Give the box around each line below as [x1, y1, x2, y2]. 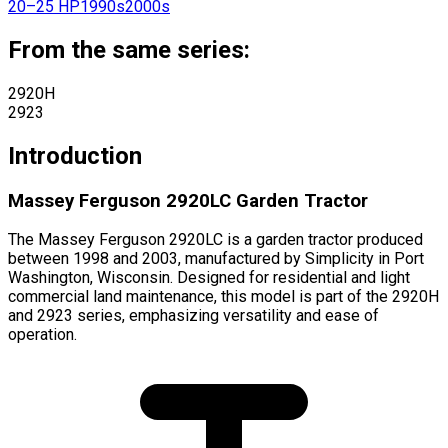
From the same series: [8, 35, 250, 64]
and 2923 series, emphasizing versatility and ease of [8, 306, 379, 326]
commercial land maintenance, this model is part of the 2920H [8, 287, 439, 307]
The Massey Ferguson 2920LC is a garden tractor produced [8, 230, 423, 250]
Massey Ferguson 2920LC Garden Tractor [8, 189, 368, 212]
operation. [8, 325, 77, 345]
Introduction [8, 141, 142, 170]
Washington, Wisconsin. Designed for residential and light [8, 268, 410, 288]
